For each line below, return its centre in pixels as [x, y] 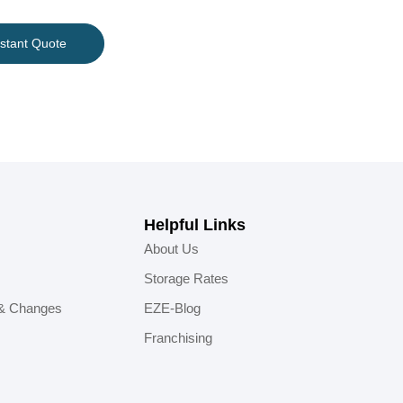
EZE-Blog [172, 308]
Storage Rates [186, 278]
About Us [171, 249]
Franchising [178, 338]
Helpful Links [195, 225]
